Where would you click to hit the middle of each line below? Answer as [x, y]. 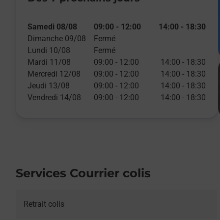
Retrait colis [44, 204]
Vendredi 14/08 [54, 97]
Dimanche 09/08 [57, 39]
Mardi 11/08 [49, 62]
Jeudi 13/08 [49, 86]
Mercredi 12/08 [54, 74]
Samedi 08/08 [52, 27]
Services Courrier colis [83, 173]
